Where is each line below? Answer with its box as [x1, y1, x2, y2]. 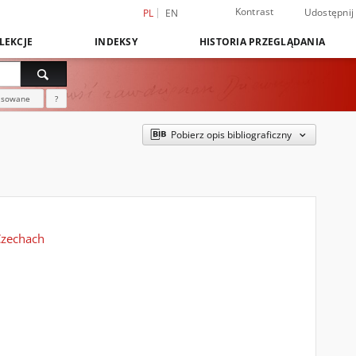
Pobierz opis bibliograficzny [171, 128, 292, 141]
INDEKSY [95, 35, 137, 48]
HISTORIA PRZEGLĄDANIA [199, 35, 325, 48]
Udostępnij [304, 6, 354, 19]
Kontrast [234, 5, 274, 18]
